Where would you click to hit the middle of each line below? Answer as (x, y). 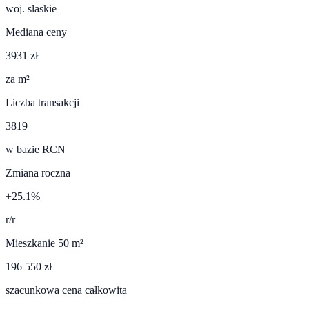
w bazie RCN (36, 149)
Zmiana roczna (38, 172)
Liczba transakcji (42, 102)
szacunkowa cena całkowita (66, 290)
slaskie (42, 8)
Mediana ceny (36, 32)
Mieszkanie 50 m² (44, 243)
